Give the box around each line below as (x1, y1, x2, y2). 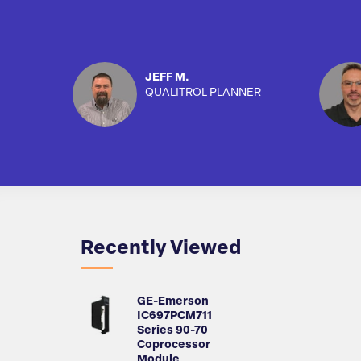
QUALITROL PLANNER (145, 87, 261, 100)
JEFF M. (145, 72, 189, 85)
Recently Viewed (81, 239, 241, 259)
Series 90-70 (137, 325, 208, 338)
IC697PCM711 (137, 310, 212, 323)
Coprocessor (137, 339, 210, 352)
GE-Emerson (137, 296, 209, 309)
